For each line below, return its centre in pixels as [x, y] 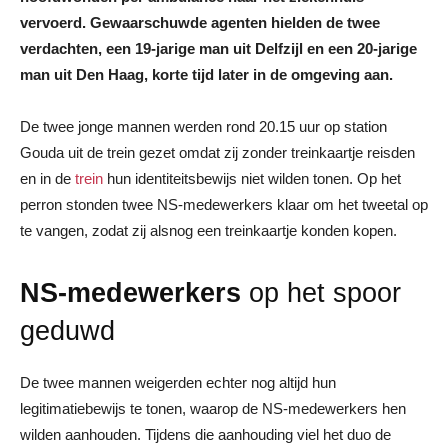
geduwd [67, 330]
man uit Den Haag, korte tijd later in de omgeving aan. [206, 74]
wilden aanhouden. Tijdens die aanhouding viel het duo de [205, 434]
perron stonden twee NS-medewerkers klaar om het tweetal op [224, 204]
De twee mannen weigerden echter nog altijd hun [178, 382]
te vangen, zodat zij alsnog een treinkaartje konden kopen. [208, 230]
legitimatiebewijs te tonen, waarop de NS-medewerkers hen [213, 408]
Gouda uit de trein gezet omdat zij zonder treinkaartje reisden [217, 152]
